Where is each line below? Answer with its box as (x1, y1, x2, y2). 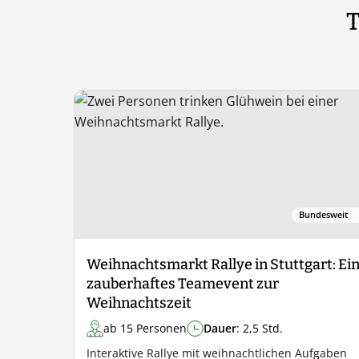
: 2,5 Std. (236, 321, 283, 336)
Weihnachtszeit (87, 294, 192, 312)
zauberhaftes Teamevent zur (87, 275, 279, 292)
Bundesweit (299, 208, 349, 220)
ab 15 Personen (103, 321, 187, 336)
